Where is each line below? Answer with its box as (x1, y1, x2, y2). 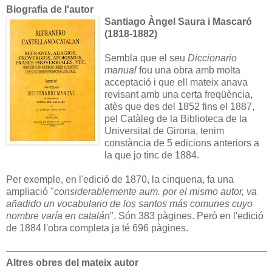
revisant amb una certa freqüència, (104, 89, 253, 100)
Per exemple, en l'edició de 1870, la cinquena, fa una (6, 174, 234, 185)
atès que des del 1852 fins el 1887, (104, 101, 254, 112)
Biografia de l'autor (6, 4, 93, 15)
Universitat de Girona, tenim (104, 125, 224, 136)
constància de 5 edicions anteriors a (104, 137, 259, 148)
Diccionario (188, 52, 237, 63)
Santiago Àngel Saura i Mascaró (104, 16, 252, 27)
